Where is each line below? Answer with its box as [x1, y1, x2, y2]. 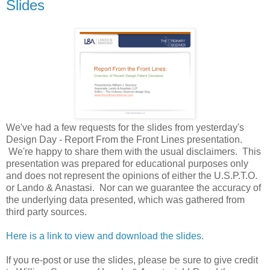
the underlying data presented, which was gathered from [6, 195, 245, 206]
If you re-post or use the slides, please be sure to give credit [6, 255, 258, 266]
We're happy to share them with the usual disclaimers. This [6, 146, 261, 157]
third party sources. [6, 207, 87, 218]
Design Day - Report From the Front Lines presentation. [6, 134, 242, 145]
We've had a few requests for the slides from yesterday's [6, 122, 244, 133]
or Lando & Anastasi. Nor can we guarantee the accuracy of [6, 183, 261, 193]
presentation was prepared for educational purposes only [6, 159, 248, 169]
